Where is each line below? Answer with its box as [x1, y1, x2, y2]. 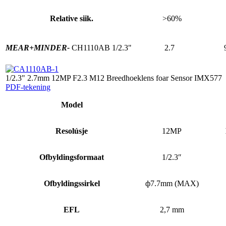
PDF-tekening [6, 82, 50, 91]
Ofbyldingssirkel [43, 179, 100, 188]
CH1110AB [72, 43, 110, 52]
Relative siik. [50, 14, 93, 23]
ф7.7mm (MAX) [145, 179, 199, 188]
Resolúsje [55, 126, 88, 135]
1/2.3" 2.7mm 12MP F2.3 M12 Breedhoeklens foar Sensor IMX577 [6, 73, 222, 82]
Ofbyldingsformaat [39, 152, 104, 161]
